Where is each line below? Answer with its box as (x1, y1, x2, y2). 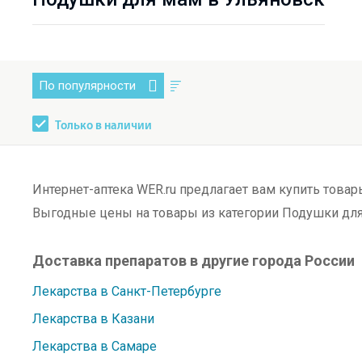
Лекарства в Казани (32, 311, 154, 326)
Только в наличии (55, 120, 152, 133)
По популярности (39, 78, 136, 93)
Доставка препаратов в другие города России (32, 252, 355, 269)
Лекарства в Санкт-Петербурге (32, 284, 221, 299)
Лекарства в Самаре (32, 339, 157, 354)
